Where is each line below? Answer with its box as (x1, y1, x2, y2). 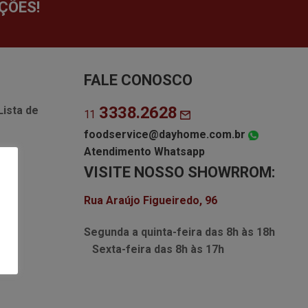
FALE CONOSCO (83, 71, 192, 89)
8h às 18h (225, 225, 294, 239)
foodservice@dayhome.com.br (83, 127, 245, 141)
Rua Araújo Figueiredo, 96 (83, 193, 217, 207)
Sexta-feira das (89, 242, 175, 256)
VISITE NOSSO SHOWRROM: (83, 163, 275, 181)
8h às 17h (175, 242, 224, 256)
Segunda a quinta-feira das (83, 225, 226, 239)
